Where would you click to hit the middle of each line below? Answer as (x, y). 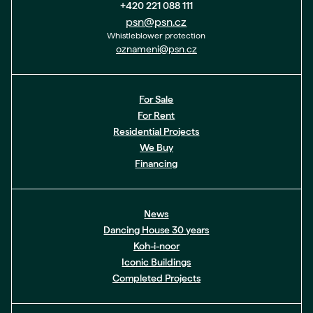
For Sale (156, 99)
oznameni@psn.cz (156, 49)
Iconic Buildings (156, 262)
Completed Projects (156, 278)
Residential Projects (156, 131)
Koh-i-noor (156, 246)
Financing (156, 163)
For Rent (156, 115)
